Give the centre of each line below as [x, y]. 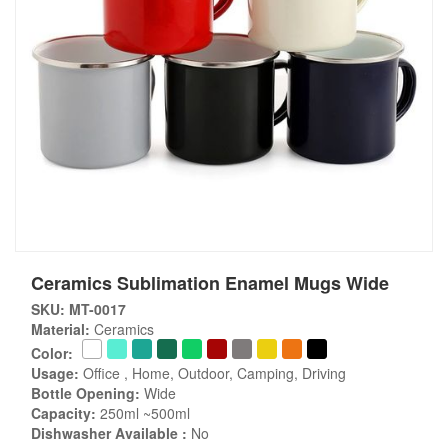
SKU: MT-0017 [78, 309]
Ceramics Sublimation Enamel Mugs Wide [210, 283]
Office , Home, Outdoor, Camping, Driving [212, 373]
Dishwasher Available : [109, 433]
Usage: [55, 373]
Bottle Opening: [85, 393]
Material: [60, 329]
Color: [52, 353]
